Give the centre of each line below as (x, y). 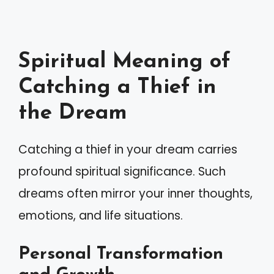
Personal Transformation (121, 254)
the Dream (73, 113)
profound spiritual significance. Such (122, 171)
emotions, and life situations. (101, 215)
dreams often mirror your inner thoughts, (135, 193)
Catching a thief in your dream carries (128, 149)
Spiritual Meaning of (124, 62)
